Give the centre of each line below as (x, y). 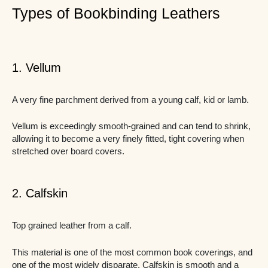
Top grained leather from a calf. (72, 226)
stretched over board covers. (68, 151)
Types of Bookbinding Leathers (116, 13)
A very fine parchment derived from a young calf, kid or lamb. (130, 100)
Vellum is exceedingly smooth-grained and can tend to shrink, (131, 126)
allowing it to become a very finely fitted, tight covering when (128, 138)
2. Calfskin (40, 194)
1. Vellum (36, 67)
